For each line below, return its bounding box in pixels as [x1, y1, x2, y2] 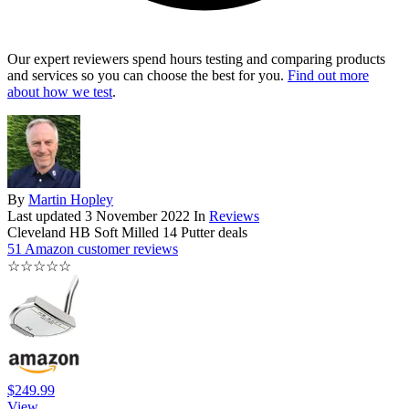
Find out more [288, 68, 369, 84]
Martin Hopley [28, 192, 113, 208]
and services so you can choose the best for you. [7, 68, 288, 84]
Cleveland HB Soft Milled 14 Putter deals [7, 225, 247, 241]
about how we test [7, 84, 112, 100]
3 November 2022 [85, 208, 190, 225]
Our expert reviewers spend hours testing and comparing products [7, 51, 385, 68]
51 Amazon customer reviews [7, 241, 178, 257]
